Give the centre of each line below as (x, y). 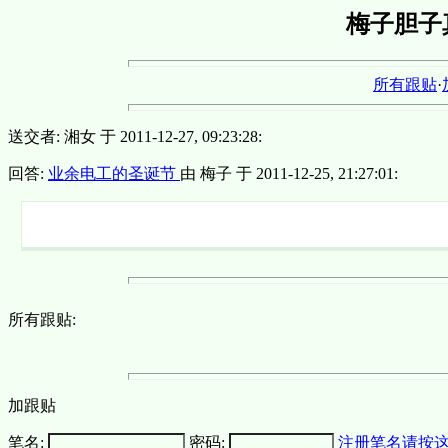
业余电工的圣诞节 (114, 173)
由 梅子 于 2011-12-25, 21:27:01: (289, 173)
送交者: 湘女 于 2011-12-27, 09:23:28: (135, 136)
